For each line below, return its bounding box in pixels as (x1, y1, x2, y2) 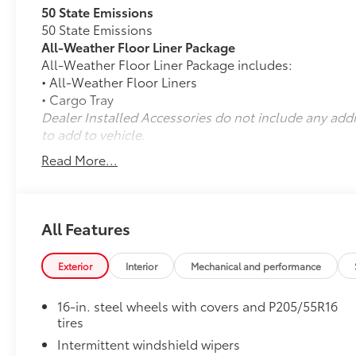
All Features (41, 216, 130, 239)
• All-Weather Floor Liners (41, 72, 198, 91)
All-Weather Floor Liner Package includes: (41, 54, 293, 73)
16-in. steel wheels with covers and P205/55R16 (57, 296, 339, 315)
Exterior (58, 258, 93, 273)
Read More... (41, 149, 118, 168)
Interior (126, 258, 158, 273)
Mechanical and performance (191, 258, 322, 273)
